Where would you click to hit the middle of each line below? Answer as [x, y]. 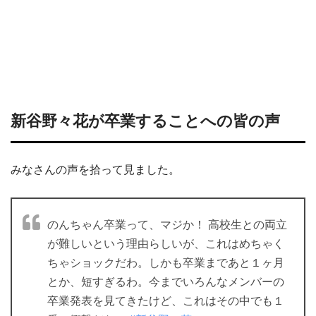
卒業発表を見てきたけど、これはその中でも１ [166, 300]
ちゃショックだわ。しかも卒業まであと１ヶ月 [166, 262]
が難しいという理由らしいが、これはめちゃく [166, 243]
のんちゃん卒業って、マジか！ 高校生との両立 [167, 224]
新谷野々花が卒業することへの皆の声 [145, 121]
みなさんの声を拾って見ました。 [95, 169]
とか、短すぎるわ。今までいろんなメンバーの [166, 281]
